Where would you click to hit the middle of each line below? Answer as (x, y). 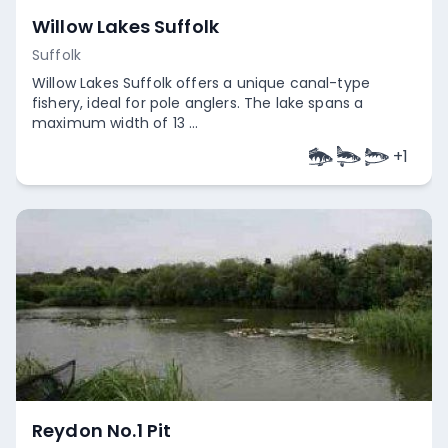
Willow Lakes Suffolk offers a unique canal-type (201, 83)
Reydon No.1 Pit (102, 430)
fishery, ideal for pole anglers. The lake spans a (198, 103)
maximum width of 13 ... (115, 123)
